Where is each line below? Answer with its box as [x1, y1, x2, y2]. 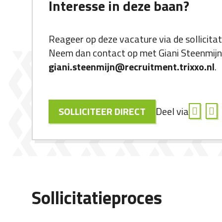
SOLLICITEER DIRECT [58, 104, 146, 119]
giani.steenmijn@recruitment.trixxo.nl [49, 59, 215, 75]
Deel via [156, 104, 189, 119]
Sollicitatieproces [32, 184, 162, 212]
